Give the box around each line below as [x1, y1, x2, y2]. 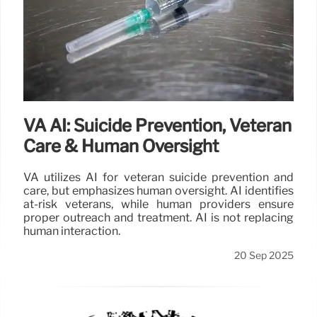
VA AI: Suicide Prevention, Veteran [23, 115, 292, 136]
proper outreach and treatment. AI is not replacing [23, 210, 294, 224]
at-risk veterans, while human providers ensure [23, 197, 294, 211]
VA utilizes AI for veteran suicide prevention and [23, 170, 294, 184]
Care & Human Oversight [23, 135, 219, 156]
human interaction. [23, 224, 120, 238]
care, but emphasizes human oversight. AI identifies [23, 183, 294, 197]
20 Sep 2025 [234, 248, 294, 262]
